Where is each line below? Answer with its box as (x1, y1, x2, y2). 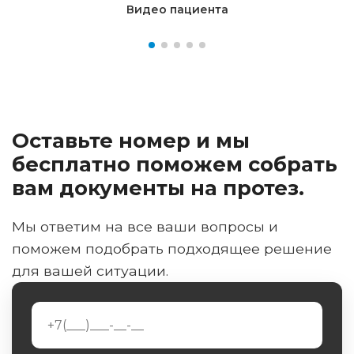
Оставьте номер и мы (12, 127, 250, 153)
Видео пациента (126, 2, 228, 17)
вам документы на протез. (12, 175, 304, 200)
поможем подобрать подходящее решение (12, 239, 332, 257)
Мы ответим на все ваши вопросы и (12, 217, 278, 235)
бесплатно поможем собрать (12, 151, 337, 176)
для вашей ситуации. (12, 262, 168, 279)
